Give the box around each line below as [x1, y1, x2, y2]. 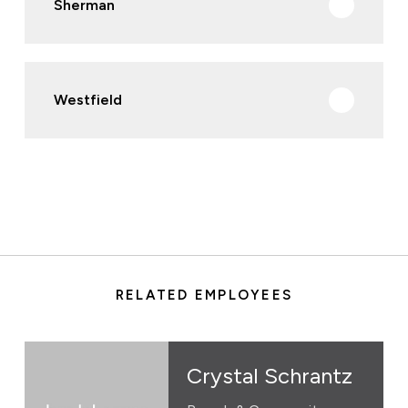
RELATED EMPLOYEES [115, 286, 293, 303]
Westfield [53, 90, 122, 108]
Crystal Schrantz [186, 362, 352, 389]
